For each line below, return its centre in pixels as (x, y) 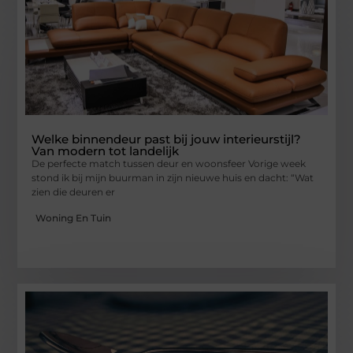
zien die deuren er (74, 192)
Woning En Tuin (74, 217)
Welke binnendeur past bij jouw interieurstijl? (167, 139)
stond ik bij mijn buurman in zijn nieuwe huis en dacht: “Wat (173, 178)
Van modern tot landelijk (106, 151)
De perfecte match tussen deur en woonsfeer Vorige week (169, 164)
